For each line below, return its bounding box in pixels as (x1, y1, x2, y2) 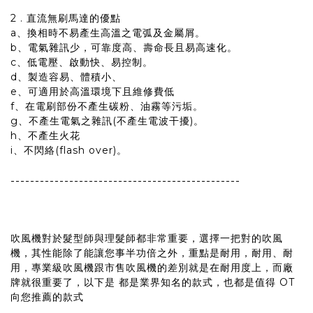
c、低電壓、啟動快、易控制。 (10, 56, 156, 69)
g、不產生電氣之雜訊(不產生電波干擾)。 (10, 115, 208, 128)
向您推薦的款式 (10, 290, 84, 303)
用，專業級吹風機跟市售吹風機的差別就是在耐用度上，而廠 (10, 261, 293, 274)
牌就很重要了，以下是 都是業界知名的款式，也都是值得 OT (10, 275, 295, 289)
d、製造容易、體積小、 (10, 71, 126, 84)
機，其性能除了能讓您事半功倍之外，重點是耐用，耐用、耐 (10, 246, 293, 259)
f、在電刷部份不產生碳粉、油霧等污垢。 (10, 100, 207, 113)
